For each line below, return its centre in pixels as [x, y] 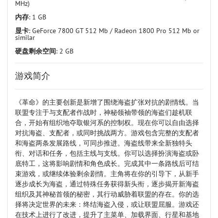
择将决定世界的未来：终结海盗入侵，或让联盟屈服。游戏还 [107, 204]
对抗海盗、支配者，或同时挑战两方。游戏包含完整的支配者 [107, 133]
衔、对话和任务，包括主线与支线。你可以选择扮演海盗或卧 [107, 153]
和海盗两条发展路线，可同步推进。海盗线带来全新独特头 [104, 143]
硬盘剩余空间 [36, 51]
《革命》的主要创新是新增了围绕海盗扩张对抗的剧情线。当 [107, 102]
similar [25, 37]
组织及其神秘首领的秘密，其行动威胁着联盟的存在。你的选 [107, 194]
